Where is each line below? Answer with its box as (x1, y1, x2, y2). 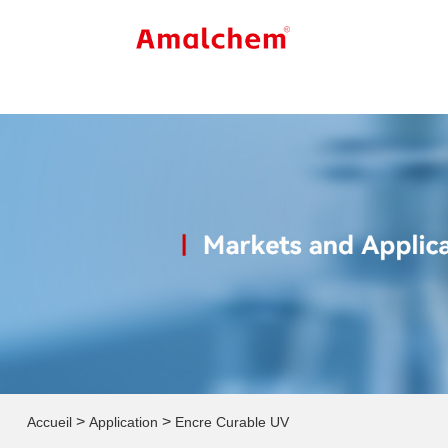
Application (88, 413, 158, 430)
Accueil (26, 413, 72, 430)
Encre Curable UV (174, 413, 289, 430)
